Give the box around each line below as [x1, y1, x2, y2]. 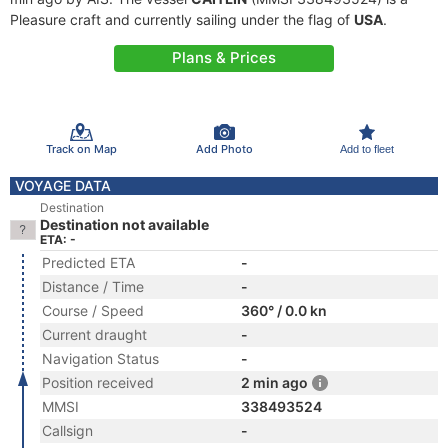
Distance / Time [42, 278, 144, 295]
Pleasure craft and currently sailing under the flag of [10, 11, 354, 28]
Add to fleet [339, 142, 394, 155]
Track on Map [45, 141, 117, 156]
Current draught [42, 326, 147, 343]
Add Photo [195, 141, 253, 156]
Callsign [42, 422, 93, 439]
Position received [42, 374, 154, 391]
